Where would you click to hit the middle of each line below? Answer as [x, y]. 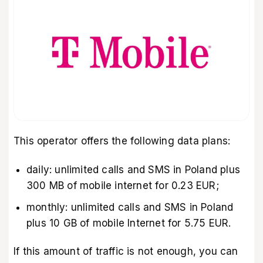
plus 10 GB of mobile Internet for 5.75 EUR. [129, 223]
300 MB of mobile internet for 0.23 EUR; [123, 185]
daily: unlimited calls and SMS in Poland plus [134, 169]
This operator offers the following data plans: [122, 141]
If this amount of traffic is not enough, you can [126, 252]
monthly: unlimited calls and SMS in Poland [130, 207]
